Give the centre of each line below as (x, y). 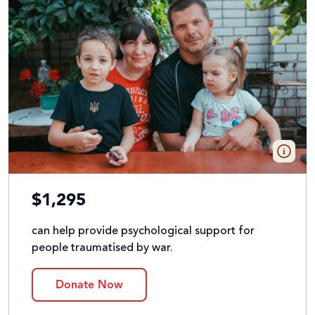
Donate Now (89, 286)
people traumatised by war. (102, 249)
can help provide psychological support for (143, 232)
